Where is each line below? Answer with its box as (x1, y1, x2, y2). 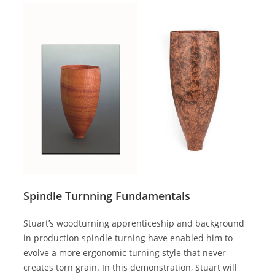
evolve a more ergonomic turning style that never (23, 247, 227, 259)
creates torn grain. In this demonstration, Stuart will (23, 261, 238, 274)
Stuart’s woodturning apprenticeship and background (23, 217, 245, 230)
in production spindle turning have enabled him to (23, 232, 233, 244)
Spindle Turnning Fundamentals (23, 188, 191, 204)
